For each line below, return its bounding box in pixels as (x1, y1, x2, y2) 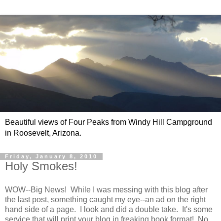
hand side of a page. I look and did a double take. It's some (5, 205, 213, 214)
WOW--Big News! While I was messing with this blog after (5, 185, 208, 194)
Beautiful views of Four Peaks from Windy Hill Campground (5, 118, 212, 127)
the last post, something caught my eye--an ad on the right (5, 195, 206, 204)
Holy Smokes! (5, 159, 77, 173)
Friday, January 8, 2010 (5, 153, 98, 160)
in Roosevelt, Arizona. (5, 129, 81, 138)
